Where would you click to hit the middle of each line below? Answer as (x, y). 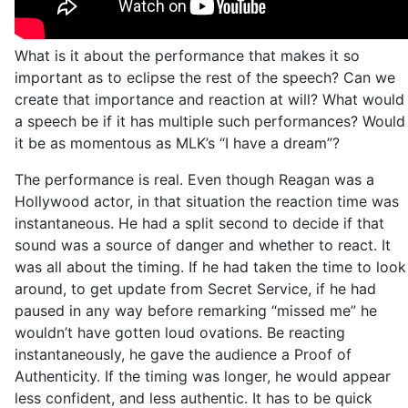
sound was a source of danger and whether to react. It (203, 245)
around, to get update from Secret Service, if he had (195, 289)
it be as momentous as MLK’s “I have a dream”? (177, 143)
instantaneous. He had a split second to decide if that (199, 223)
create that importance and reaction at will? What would (209, 99)
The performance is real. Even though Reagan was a (194, 179)
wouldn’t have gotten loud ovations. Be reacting (180, 332)
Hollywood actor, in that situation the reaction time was (207, 201)
